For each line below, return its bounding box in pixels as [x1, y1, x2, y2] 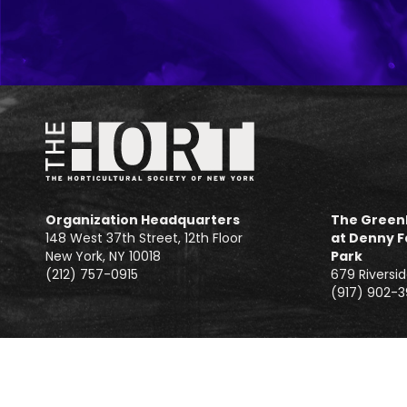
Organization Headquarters [45, 211, 240, 230]
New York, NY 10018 [45, 247, 161, 266]
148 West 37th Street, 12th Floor [45, 229, 243, 248]
